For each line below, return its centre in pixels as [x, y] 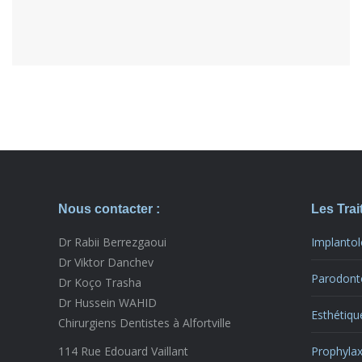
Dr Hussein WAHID [107, 303]
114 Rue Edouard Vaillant [123, 351]
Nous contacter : [109, 209]
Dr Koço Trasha [100, 282]
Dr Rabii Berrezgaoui [112, 242]
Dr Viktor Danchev [106, 262]
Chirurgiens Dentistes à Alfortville [145, 323]
